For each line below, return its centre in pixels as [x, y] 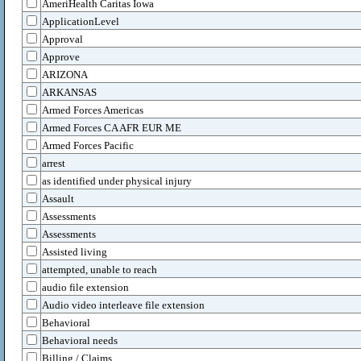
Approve [61, 57]
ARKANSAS [69, 92]
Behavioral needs [80, 340]
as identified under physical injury [117, 181]
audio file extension [85, 287]
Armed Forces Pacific [88, 145]
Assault [58, 199]
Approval [62, 39]
